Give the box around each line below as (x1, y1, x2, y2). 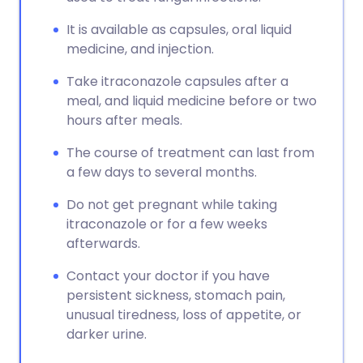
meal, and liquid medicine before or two (66, 92, 317, 110)
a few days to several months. (66, 163, 257, 181)
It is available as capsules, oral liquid (66, 20, 292, 39)
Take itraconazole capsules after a (66, 72, 288, 91)
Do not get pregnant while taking (66, 195, 277, 214)
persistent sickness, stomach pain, (66, 286, 285, 305)
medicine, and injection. (66, 40, 214, 58)
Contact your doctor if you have (66, 267, 270, 285)
